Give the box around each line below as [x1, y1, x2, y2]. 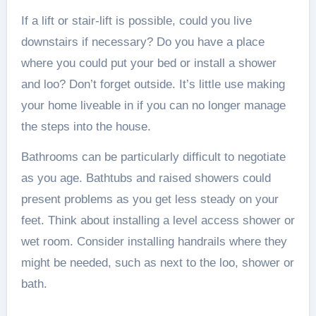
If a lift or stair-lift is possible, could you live [20, 14, 252, 28]
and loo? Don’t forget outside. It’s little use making [20, 78, 285, 91]
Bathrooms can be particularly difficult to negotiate [20, 150, 286, 164]
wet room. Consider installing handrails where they [20, 235, 287, 248]
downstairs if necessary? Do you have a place [20, 35, 265, 49]
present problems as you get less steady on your [20, 193, 279, 206]
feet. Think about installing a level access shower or [20, 214, 295, 227]
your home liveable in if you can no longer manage [20, 99, 286, 112]
